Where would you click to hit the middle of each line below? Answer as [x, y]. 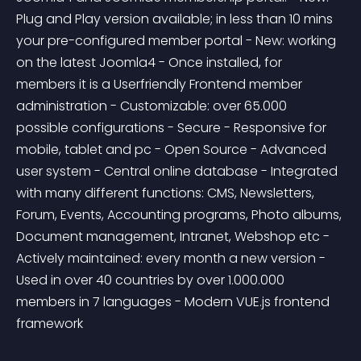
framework [50, 324]
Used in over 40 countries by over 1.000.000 [152, 280]
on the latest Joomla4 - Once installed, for [151, 62]
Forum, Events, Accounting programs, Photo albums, [180, 215]
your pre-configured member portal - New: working [178, 41]
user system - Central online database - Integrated [178, 171]
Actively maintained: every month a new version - [172, 258]
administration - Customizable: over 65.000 [153, 106]
